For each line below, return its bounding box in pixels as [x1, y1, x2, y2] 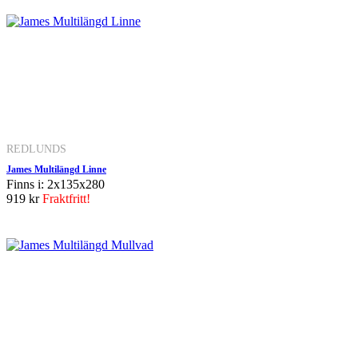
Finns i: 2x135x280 [6, 177, 105, 191]
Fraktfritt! [42, 191, 90, 205]
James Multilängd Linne [6, 163, 106, 175]
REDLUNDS [6, 141, 66, 155]
